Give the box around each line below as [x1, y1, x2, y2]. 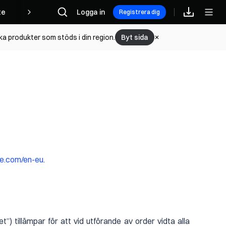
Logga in [77, 8, 105, 17]
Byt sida [121, 33, 148, 42]
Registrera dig [119, 8, 160, 16]
